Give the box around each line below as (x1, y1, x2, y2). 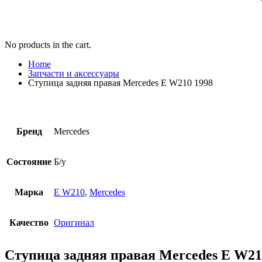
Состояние (6, 157, 51, 167)
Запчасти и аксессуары (28, 68, 119, 79)
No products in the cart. (5, 40, 91, 50)
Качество (9, 218, 49, 228)
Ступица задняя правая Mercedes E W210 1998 (28, 78, 213, 88)
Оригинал (54, 218, 94, 228)
